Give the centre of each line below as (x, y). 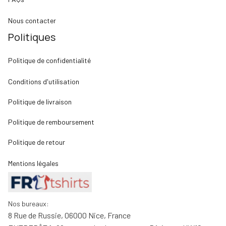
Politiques (32, 37)
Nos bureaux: (29, 204)
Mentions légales (33, 163)
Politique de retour (37, 142)
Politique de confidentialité (49, 60)
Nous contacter (32, 20)
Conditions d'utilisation (44, 81)
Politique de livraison (40, 101)
